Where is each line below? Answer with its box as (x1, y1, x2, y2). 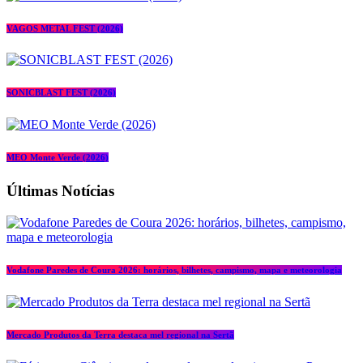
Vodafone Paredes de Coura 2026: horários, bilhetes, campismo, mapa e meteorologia (6, 265, 342, 275)
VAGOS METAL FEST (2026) (6, 23, 123, 33)
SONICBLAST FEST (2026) (6, 88, 116, 98)
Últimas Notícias (6, 182, 114, 200)
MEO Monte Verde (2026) (6, 152, 109, 163)
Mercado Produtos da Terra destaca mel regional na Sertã (6, 329, 234, 340)
